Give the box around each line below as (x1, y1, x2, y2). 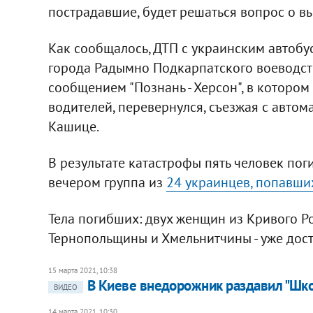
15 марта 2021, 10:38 (48, 265, 117, 275)
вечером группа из (48, 173, 166, 191)
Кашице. (48, 117, 99, 136)
